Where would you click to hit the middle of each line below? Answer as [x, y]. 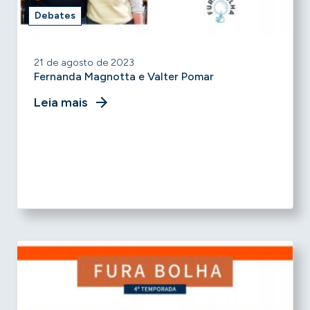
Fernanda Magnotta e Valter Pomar [124, 76]
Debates [55, 16]
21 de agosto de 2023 [84, 63]
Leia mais [61, 102]
